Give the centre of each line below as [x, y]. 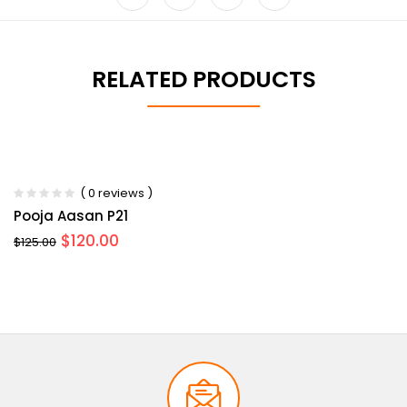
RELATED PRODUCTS [203, 80]
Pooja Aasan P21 [71, 216]
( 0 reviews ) [116, 194]
